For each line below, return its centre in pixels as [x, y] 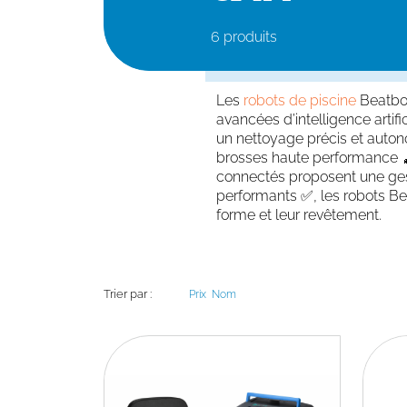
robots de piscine [299, 100]
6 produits [243, 37]
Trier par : [128, 294]
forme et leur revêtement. [298, 215]
